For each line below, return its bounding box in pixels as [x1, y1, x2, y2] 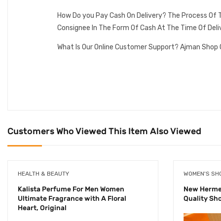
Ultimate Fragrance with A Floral [18, 194, 126, 203]
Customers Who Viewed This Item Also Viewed [7, 125, 201, 137]
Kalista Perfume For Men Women [18, 184, 124, 193]
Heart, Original [18, 203, 67, 212]
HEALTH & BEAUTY [18, 170, 69, 177]
